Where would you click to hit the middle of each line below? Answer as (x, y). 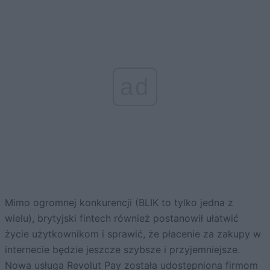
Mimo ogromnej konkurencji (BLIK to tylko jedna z (119, 202)
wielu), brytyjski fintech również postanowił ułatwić (122, 218)
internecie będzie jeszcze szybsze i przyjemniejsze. (122, 249)
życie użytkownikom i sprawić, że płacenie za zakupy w (133, 234)
